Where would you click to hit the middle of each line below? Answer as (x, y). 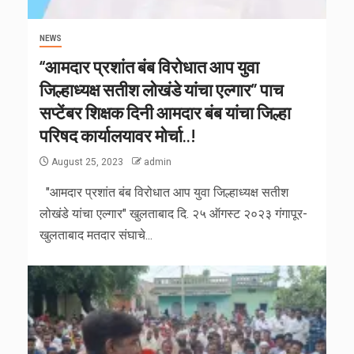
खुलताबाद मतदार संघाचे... (96, 235)
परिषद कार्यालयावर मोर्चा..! (118, 136)
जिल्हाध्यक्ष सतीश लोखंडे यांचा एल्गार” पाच (162, 90)
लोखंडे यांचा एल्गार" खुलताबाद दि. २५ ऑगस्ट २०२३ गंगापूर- (173, 214)
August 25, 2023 (87, 162)
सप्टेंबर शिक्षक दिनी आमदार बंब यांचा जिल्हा (165, 113)
